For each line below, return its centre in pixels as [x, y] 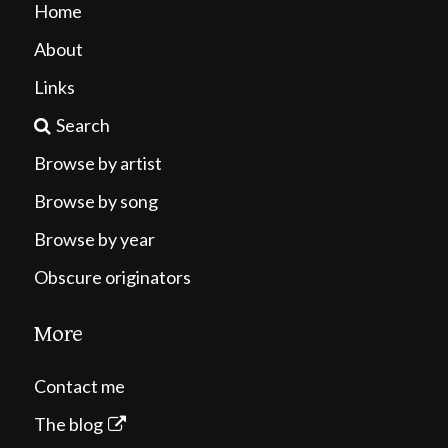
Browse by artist [97, 163]
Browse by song [95, 201]
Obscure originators [112, 277]
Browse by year [94, 239]
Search [82, 125]
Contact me [79, 386]
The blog [68, 424]
